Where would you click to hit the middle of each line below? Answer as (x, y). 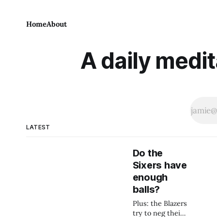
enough (150, 177)
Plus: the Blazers (160, 203)
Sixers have (160, 165)
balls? (146, 189)
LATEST (38, 127)
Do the (148, 153)
